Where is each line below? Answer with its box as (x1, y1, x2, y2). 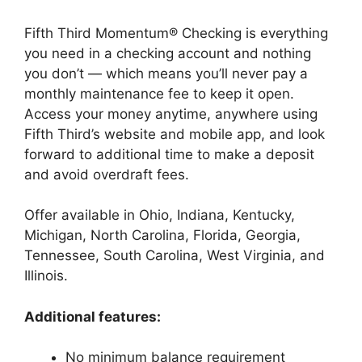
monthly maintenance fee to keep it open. (24, 85, 294, 102)
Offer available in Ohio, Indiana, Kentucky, (24, 207, 295, 223)
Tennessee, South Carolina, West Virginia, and (24, 247, 325, 263)
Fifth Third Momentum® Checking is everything (24, 24, 328, 41)
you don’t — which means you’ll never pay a (24, 65, 308, 82)
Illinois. (24, 267, 68, 284)
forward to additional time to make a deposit (24, 145, 314, 162)
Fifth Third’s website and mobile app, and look (24, 125, 325, 142)
